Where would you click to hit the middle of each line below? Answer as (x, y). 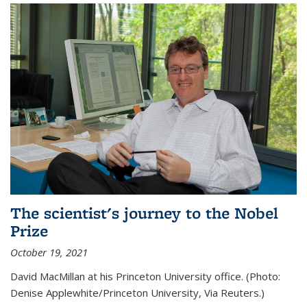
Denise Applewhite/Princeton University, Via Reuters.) (137, 292)
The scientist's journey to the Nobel (144, 212)
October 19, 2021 (49, 252)
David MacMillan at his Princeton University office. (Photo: (145, 276)
